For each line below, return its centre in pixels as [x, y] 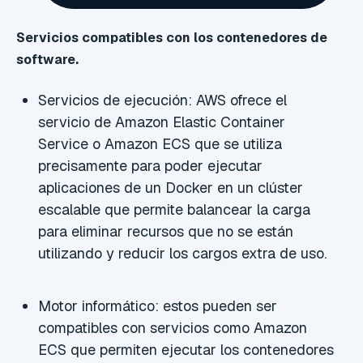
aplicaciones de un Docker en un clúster [171, 187]
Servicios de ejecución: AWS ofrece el [163, 100]
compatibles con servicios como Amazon [173, 327]
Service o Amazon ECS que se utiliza [160, 143]
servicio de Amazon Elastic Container [162, 122]
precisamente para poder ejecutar [151, 165]
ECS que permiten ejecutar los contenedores [186, 349]
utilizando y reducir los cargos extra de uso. [183, 253]
